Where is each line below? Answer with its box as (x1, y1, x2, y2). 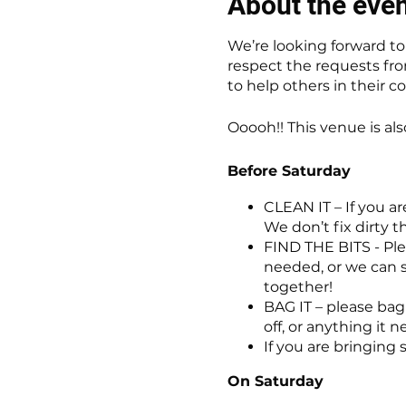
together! (263, 277, 333, 295)
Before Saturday (227, 161, 351, 179)
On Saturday (227, 372, 324, 390)
